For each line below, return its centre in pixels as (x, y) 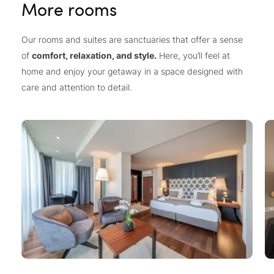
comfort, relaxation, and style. (94, 56)
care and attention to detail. (77, 87)
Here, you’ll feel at (193, 56)
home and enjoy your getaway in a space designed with (132, 72)
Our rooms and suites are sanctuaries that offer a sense (132, 40)
